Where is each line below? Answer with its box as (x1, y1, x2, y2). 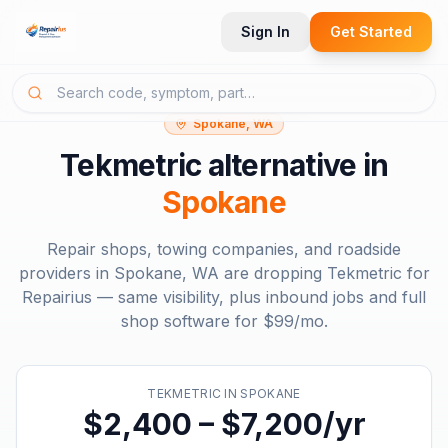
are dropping (218, 263, 327, 283)
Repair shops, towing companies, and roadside (47, 239, 401, 259)
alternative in (201, 147, 388, 183)
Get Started (330, 23, 412, 40)
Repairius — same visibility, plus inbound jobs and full (22, 287, 426, 307)
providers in (18, 263, 114, 283)
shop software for (120, 311, 263, 331)
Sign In (241, 23, 290, 40)
